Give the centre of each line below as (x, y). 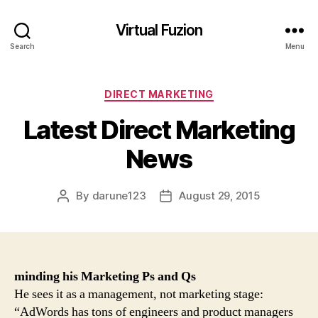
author (79, 212)
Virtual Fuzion (159, 30)
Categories (190, 91)
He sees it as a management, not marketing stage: (139, 294)
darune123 (119, 195)
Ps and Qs (169, 276)
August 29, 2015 (220, 195)
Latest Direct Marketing (159, 130)
